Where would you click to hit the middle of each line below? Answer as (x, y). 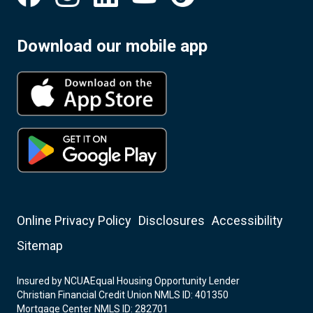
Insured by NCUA (53, 281)
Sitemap (40, 245)
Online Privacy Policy (74, 220)
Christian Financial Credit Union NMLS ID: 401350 (123, 294)
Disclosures (172, 220)
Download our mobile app (112, 46)
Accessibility (247, 220)
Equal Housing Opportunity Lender (165, 281)
